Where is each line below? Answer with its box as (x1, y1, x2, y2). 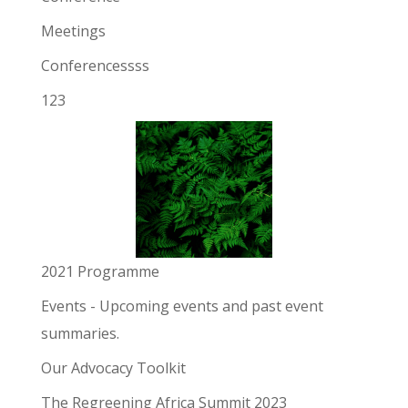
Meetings (40, 21, 106, 42)
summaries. (40, 323, 119, 344)
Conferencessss (40, 56, 149, 76)
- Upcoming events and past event (86, 296, 323, 317)
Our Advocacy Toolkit (40, 358, 186, 379)
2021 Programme (40, 261, 159, 282)
